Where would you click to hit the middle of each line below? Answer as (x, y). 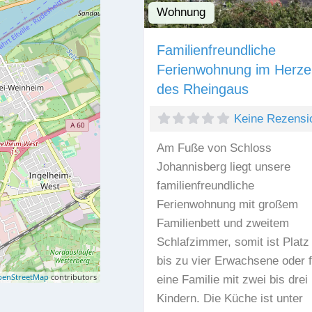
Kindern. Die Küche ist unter (229, 298)
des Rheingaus (202, 89)
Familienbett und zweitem (223, 223)
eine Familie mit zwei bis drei (232, 279)
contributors (72, 276)
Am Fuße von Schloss (214, 148)
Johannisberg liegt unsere (223, 166)
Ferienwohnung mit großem (227, 204)
